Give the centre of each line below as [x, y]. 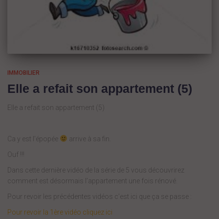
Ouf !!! [16, 154]
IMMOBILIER [23, 73]
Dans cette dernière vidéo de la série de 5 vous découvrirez [96, 170]
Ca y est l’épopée [33, 139]
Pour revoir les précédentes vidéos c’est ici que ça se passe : [99, 196]
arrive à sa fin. [89, 139]
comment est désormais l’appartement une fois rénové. [92, 181]
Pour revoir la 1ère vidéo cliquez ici [60, 212]
